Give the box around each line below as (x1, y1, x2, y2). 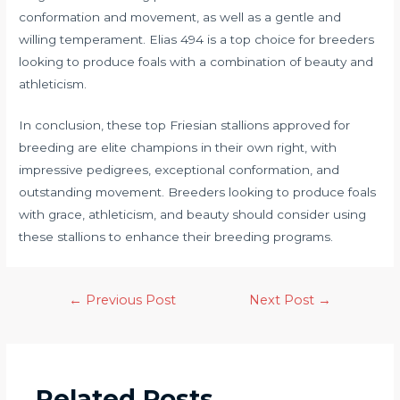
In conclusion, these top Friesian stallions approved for (19, 118, 351, 133)
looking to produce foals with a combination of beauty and (19, 54, 374, 69)
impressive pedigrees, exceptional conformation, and (19, 162, 340, 178)
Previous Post (81, 292, 176, 309)
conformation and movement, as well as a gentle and (19, 9, 342, 24)
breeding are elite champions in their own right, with (19, 140, 337, 155)
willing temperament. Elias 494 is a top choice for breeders (19, 31, 375, 46)
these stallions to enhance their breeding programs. (19, 229, 334, 245)
